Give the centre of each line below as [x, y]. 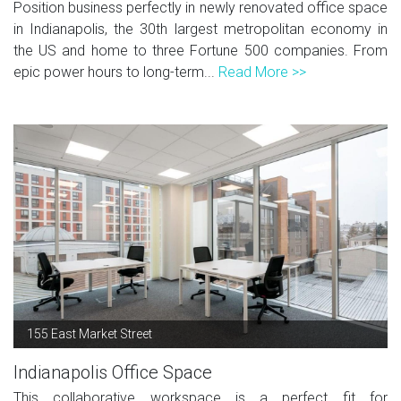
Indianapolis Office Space [113, 372]
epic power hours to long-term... [116, 72]
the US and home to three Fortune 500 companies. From [200, 50]
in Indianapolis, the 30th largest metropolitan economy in [200, 29]
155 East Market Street [90, 333]
